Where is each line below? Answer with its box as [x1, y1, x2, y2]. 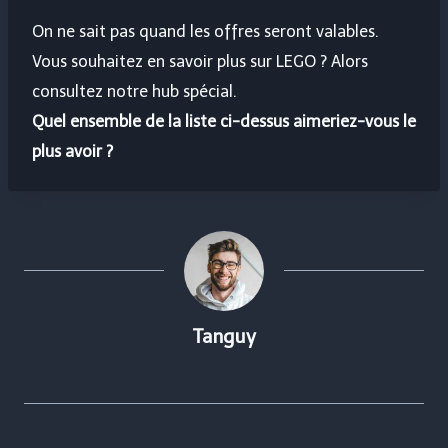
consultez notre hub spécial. [32, 82, 237, 102]
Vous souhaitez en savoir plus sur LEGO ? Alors [32, 52, 368, 72]
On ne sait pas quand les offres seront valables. [32, 22, 379, 42]
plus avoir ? [32, 142, 113, 162]
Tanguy [192, 325, 256, 349]
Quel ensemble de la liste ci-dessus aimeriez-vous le [32, 112, 416, 132]
